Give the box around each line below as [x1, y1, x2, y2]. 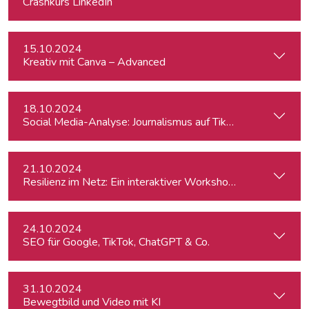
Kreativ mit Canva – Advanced [23, 54, 166, 70]
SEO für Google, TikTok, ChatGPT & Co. [23, 235, 210, 250]
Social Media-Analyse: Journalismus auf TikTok [23, 114, 243, 130]
